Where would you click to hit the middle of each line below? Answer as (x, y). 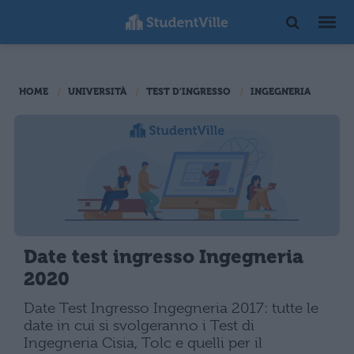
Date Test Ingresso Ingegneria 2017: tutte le (171, 309)
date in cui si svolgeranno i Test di (139, 326)
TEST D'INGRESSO (188, 92)
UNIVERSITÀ (97, 92)
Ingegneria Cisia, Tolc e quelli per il (143, 343)
